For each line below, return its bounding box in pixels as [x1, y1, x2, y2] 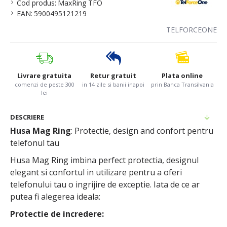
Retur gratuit [90, 71, 137, 81]
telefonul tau [10, 137, 59, 149]
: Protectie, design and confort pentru [71, 125, 213, 137]
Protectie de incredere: [10, 208, 104, 220]
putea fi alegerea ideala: [10, 191, 100, 203]
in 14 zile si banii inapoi [82, 81, 145, 89]
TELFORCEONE [166, 25, 217, 35]
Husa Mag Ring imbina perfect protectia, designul [10, 155, 199, 166]
